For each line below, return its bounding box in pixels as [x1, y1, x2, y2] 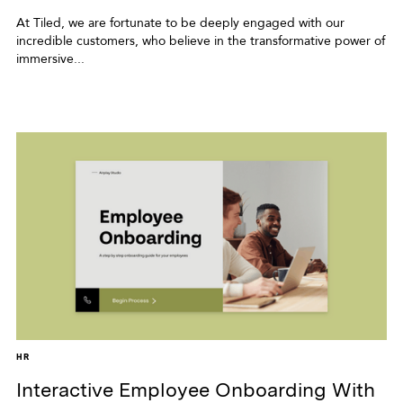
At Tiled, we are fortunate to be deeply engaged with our [15, 13, 345, 31]
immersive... [15, 49, 85, 67]
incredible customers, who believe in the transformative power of [15, 31, 385, 49]
